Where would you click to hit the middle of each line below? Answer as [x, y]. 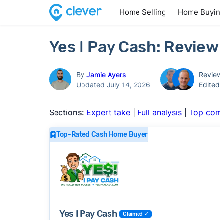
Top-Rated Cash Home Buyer [102, 134]
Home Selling [143, 12]
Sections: [68, 112]
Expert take [108, 112]
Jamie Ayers [106, 74]
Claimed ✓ [136, 214]
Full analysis [159, 112]
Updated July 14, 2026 [113, 84]
